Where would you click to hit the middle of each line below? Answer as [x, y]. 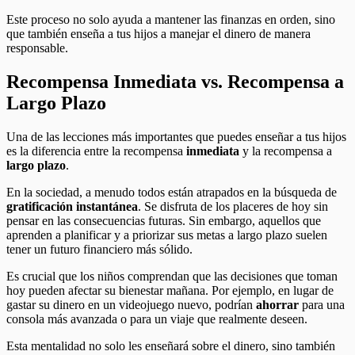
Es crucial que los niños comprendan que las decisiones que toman [172, 276]
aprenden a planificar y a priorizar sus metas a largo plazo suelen [167, 235]
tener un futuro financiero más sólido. [99, 249]
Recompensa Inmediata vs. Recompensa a [175, 81]
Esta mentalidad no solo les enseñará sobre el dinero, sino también [171, 345]
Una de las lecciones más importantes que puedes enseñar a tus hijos [176, 136]
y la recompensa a [287, 151]
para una [323, 304]
